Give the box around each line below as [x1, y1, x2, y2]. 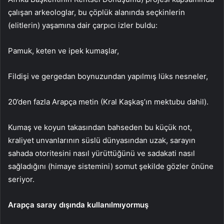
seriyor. [8, 174, 34, 184]
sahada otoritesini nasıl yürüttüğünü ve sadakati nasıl [8, 148, 195, 158]
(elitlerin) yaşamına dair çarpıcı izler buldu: [8, 20, 157, 30]
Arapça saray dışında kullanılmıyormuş [8, 199, 148, 209]
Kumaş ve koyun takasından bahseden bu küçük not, [8, 122, 192, 132]
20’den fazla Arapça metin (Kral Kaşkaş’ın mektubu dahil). [8, 96, 208, 106]
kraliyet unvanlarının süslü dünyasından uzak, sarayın [8, 135, 195, 145]
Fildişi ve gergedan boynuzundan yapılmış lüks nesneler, [8, 71, 208, 81]
